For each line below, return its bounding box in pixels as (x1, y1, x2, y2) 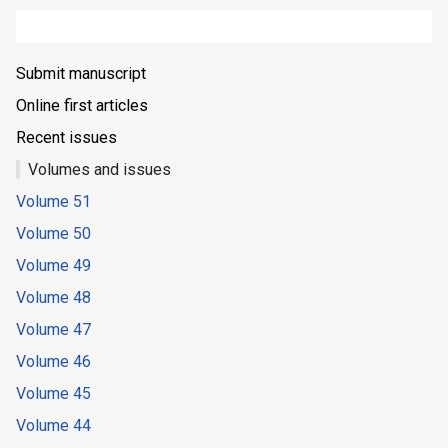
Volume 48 (16, 288, 91, 308)
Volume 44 (16, 416, 91, 436)
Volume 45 (16, 384, 91, 404)
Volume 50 (16, 224, 91, 244)
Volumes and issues (28, 160, 171, 180)
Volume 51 (16, 192, 91, 212)
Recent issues (16, 128, 117, 148)
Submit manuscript (16, 64, 146, 84)
